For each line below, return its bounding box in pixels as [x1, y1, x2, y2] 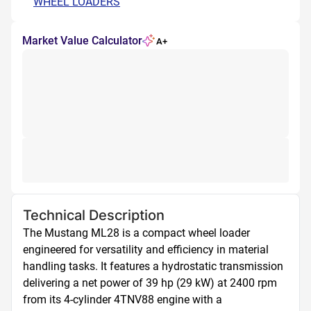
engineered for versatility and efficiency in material [23, 243, 269, 256]
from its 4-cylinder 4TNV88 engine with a [23, 293, 222, 306]
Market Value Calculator [22, 34, 142, 47]
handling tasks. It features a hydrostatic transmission [23, 260, 283, 273]
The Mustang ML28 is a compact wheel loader [23, 226, 250, 239]
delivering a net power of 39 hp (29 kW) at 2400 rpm [23, 276, 277, 289]
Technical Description [23, 207, 165, 224]
